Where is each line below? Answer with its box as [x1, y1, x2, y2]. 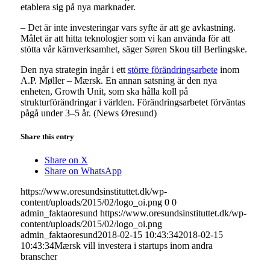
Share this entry [20, 131, 74, 141]
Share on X [44, 155, 88, 166]
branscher [20, 251, 57, 262]
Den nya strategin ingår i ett [20, 64, 128, 75]
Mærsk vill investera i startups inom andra [54, 240, 213, 251]
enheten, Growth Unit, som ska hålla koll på [20, 86, 188, 96]
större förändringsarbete [127, 64, 218, 75]
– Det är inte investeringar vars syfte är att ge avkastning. [20, 22, 236, 33]
